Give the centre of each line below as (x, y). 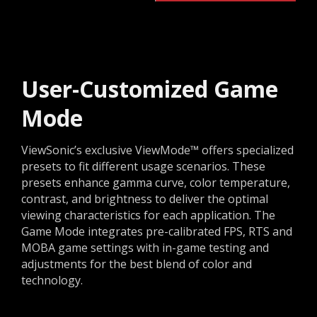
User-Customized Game (150, 88)
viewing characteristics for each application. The (148, 215)
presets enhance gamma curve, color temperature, (156, 182)
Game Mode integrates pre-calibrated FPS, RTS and (157, 231)
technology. (52, 280)
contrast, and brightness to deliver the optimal (145, 198)
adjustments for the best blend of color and (137, 264)
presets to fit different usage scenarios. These (143, 166)
